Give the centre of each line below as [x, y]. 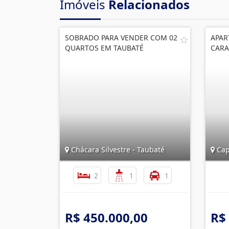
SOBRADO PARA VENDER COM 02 [121, 38]
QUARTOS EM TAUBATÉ [104, 48]
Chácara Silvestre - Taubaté [117, 150]
